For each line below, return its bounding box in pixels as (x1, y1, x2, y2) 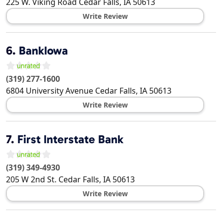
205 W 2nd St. (6, 174, 56, 185)
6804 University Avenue (6, 85, 93, 97)
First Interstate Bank (17, 132, 123, 147)
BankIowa (19, 44, 68, 58)
